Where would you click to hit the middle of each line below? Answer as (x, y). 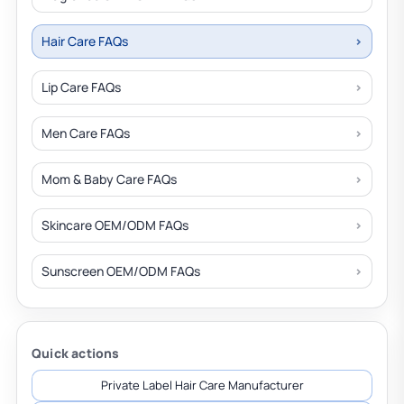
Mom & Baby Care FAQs (109, 179)
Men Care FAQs (86, 133)
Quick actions (76, 353)
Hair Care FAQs (85, 41)
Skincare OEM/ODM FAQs (115, 225)
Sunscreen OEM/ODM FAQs (121, 271)
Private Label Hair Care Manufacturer (202, 385)
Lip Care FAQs (81, 87)
